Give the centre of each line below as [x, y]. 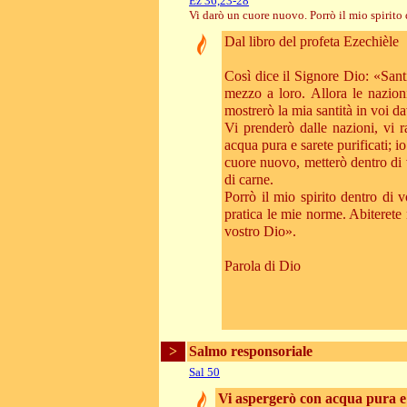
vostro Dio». [260, 232]
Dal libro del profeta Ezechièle [312, 42]
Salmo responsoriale [251, 351]
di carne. [249, 180]
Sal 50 [204, 372]
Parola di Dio [263, 266]
